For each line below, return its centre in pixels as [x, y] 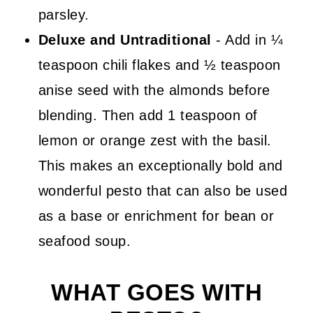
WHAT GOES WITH [156, 293]
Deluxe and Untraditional [125, 40]
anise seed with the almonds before [154, 90]
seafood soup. [85, 241]
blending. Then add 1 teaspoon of [148, 116]
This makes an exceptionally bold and [160, 166]
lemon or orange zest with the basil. [155, 141]
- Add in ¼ [247, 40]
